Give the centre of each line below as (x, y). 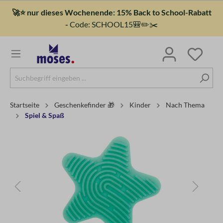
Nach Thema (185, 105)
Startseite (25, 105)
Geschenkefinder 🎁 (84, 105)
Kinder (140, 105)
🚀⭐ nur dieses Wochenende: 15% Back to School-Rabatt (111, 12)
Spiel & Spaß (45, 115)
